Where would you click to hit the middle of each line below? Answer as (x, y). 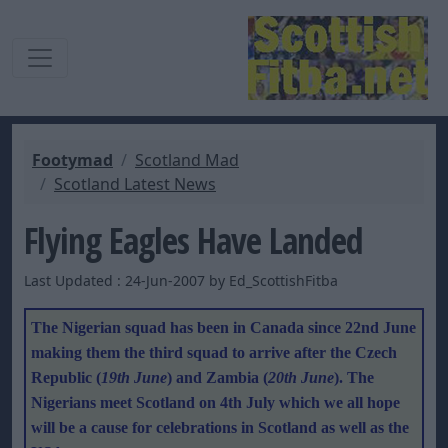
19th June (134, 377)
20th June (301, 377)
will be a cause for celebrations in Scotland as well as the (220, 427)
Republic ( (66, 377)
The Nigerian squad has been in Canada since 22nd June (223, 327)
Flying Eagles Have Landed (193, 240)
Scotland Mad (187, 160)
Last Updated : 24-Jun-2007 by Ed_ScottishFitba (181, 280)
